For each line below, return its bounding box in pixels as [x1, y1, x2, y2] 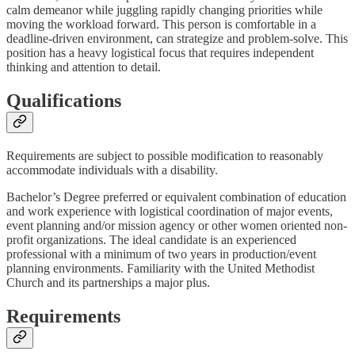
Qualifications [6, 90, 121, 111]
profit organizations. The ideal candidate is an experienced [6, 232, 296, 246]
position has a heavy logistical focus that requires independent [6, 45, 314, 59]
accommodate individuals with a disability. [6, 162, 218, 177]
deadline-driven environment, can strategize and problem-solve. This [6, 31, 348, 45]
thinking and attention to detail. [6, 59, 161, 74]
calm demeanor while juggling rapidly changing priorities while [6, 2, 323, 17]
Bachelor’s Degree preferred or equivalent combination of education [6, 189, 346, 204]
